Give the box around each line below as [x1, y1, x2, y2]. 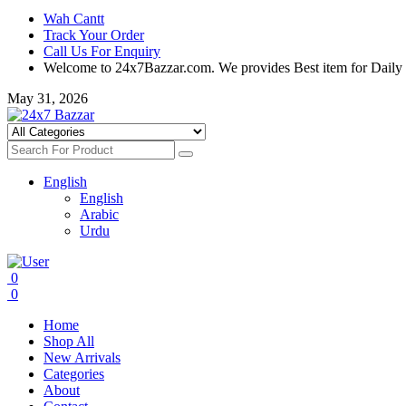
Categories [43, 366, 104, 382]
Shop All [43, 333, 94, 349]
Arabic [80, 207, 119, 222]
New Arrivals [43, 350, 121, 365]
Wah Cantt [43, 11, 104, 26]
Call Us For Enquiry [43, 43, 160, 59]
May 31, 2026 [7, 91, 88, 106]
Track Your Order [43, 27, 144, 43]
